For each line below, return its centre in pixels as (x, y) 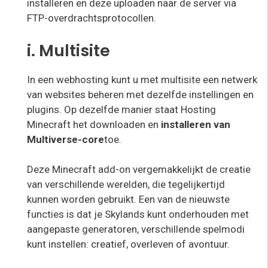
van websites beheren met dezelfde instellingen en (140, 94)
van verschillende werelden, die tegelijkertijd (126, 185)
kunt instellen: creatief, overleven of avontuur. (128, 244)
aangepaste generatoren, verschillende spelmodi (136, 229)
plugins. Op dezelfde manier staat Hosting (121, 109)
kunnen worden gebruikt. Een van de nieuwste (128, 200)
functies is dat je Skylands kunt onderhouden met (138, 214)
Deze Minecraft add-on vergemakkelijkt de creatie (139, 170)
